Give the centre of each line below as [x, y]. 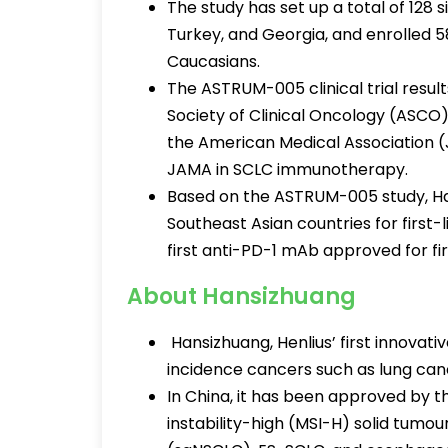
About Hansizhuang [241, 296]
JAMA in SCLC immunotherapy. [289, 169]
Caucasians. [215, 61]
